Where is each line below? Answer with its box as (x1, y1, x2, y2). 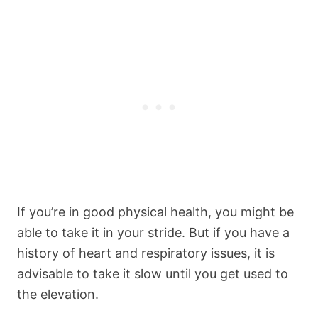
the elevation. (17, 287, 102, 302)
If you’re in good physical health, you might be (17, 204, 294, 220)
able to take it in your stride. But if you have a (17, 225, 290, 241)
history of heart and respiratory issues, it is (17, 246, 275, 261)
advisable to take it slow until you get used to (17, 266, 288, 282)
